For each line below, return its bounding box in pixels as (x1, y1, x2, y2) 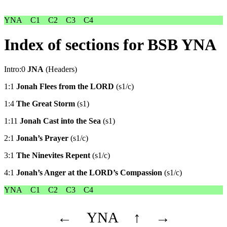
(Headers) (44, 65, 77, 74)
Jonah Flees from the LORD (16, 82, 114, 91)
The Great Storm (16, 99, 75, 108)
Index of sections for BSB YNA (4, 35, 216, 54)
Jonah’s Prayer (16, 134, 68, 143)
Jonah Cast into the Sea (20, 117, 101, 126)
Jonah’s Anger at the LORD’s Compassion (16, 168, 162, 177)
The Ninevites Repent (16, 151, 90, 160)
